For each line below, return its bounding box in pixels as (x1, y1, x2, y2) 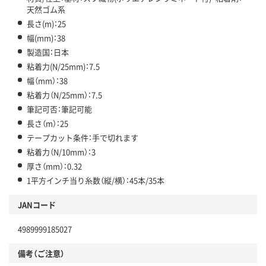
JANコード (18, 198, 56, 210)
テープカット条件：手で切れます (27, 131, 138, 143)
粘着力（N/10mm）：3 (27, 145, 96, 157)
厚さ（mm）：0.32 (27, 160, 82, 172)
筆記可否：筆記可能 (27, 103, 92, 115)
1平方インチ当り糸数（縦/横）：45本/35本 (27, 174, 164, 186)
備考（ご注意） (18, 247, 65, 259)
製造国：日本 (27, 46, 69, 58)
